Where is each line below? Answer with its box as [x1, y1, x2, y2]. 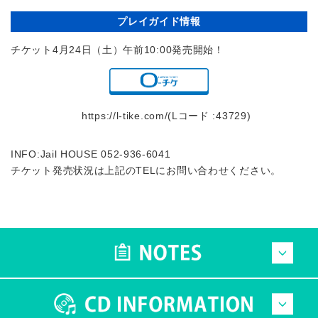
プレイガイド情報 [117, 15, 201, 27]
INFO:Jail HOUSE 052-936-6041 [11, 148, 171, 160]
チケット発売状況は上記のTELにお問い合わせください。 [11, 165, 281, 177]
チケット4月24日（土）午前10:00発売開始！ [11, 43, 224, 55]
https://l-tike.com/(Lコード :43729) [82, 110, 251, 122]
